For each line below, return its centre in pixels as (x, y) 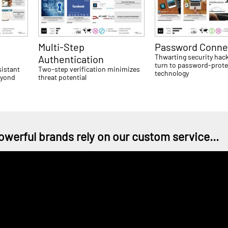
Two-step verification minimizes (89, 69)
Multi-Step (62, 47)
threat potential (63, 77)
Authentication (71, 59)
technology (172, 73)
